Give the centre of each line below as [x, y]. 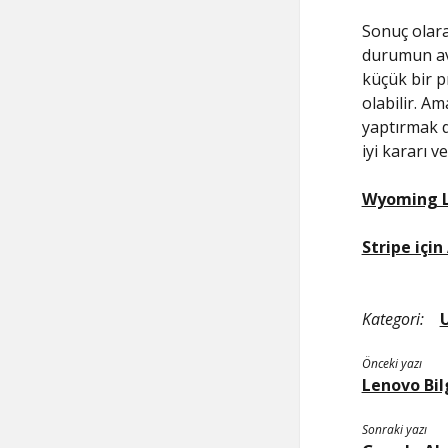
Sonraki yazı [394, 429]
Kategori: [392, 319]
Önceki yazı [391, 363]
